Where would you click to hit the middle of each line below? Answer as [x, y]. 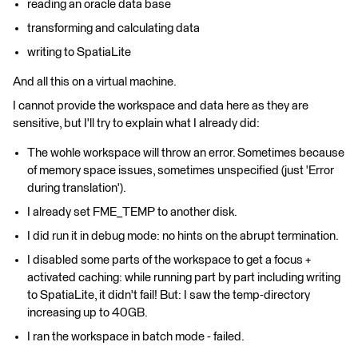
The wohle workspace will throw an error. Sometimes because [186, 153]
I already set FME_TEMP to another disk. [132, 212]
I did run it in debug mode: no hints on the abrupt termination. [183, 236]
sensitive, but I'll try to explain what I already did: [136, 123]
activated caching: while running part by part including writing [184, 278]
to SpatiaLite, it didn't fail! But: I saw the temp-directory [169, 295]
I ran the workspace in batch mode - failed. [136, 337]
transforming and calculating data [113, 28]
